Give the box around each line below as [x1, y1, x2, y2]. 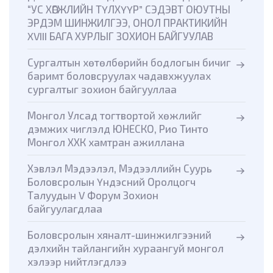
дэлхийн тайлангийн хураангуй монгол [27, 242, 224, 255]
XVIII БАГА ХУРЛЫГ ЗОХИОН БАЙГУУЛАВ [27, 30, 213, 43]
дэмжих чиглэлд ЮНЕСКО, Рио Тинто [27, 122, 208, 135]
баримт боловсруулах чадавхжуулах [27, 69, 211, 82]
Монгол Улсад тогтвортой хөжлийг [27, 109, 202, 122]
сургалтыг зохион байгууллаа [27, 83, 177, 96]
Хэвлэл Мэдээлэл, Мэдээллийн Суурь [27, 162, 212, 175]
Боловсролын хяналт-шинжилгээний [27, 229, 211, 241]
